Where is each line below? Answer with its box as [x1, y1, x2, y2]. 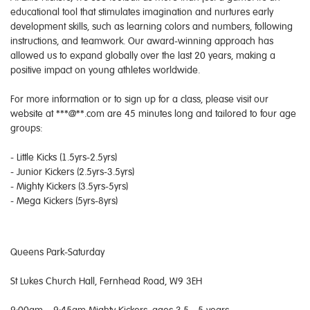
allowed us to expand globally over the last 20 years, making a [10, 49, 275, 61]
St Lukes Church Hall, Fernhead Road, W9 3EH [10, 275, 202, 286]
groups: [10, 122, 42, 134]
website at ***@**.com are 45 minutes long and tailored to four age [10, 107, 296, 119]
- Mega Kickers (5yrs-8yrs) [10, 194, 118, 206]
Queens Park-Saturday [10, 246, 104, 257]
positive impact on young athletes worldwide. [10, 64, 200, 75]
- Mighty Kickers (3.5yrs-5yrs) [10, 180, 128, 192]
